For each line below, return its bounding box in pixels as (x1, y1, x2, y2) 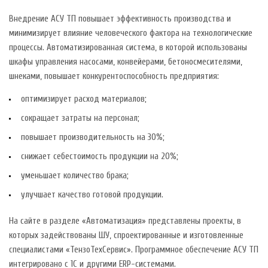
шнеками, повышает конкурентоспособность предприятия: (9, 71, 219, 81)
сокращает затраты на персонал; (21, 112, 139, 123)
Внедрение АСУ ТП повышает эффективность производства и (9, 13, 231, 24)
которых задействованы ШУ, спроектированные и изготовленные (9, 230, 243, 240)
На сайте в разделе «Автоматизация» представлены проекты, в (9, 215, 241, 226)
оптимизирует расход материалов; (21, 93, 147, 104)
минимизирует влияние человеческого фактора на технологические (9, 28, 252, 38)
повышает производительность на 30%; (21, 132, 165, 142)
